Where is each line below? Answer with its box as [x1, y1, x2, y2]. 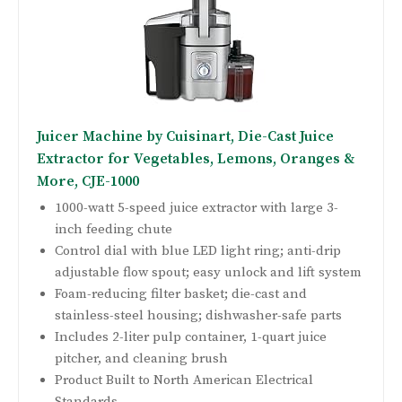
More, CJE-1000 [37, 172, 139, 191]
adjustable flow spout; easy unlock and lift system [55, 264, 362, 282]
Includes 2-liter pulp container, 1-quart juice [55, 328, 327, 346]
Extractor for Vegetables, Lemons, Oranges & [37, 150, 354, 169]
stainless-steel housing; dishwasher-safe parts [55, 307, 342, 325]
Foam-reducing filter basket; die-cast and [55, 285, 307, 303]
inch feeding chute [55, 221, 172, 239]
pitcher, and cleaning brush [55, 350, 228, 368]
